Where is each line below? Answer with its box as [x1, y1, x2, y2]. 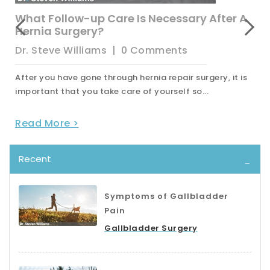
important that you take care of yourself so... [15, 85, 209, 97]
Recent [19, 152, 51, 165]
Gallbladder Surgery [104, 222, 198, 234]
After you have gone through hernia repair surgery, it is [15, 71, 247, 83]
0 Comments [121, 43, 188, 57]
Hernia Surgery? [15, 23, 104, 39]
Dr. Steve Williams [15, 43, 107, 57]
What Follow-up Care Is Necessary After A [15, 10, 247, 26]
